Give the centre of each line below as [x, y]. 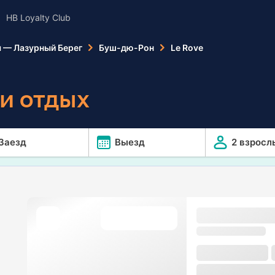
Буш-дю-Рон [126, 47]
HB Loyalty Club [38, 17]
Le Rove [187, 47]
